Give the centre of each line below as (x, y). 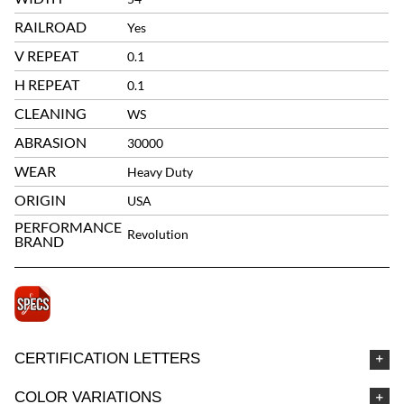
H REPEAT (47, 85)
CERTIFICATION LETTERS (108, 359)
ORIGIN (41, 200)
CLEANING (51, 114)
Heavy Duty (161, 172)
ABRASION (51, 142)
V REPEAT (47, 56)
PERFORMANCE (69, 227)
